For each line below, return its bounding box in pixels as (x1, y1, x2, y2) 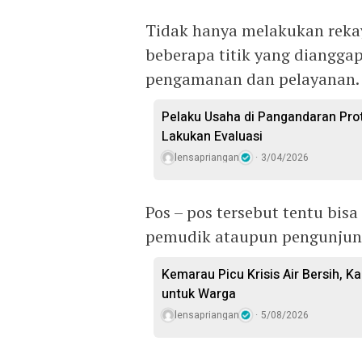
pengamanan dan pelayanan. (145, 68, 360, 90)
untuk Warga (162, 284, 236, 304)
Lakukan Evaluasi (162, 127, 263, 146)
